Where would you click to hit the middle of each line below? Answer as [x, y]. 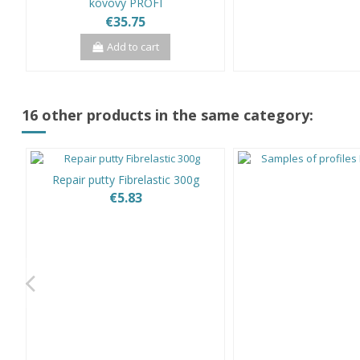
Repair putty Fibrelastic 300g [125, 180]
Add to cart [133, 46]
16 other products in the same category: [168, 115]
